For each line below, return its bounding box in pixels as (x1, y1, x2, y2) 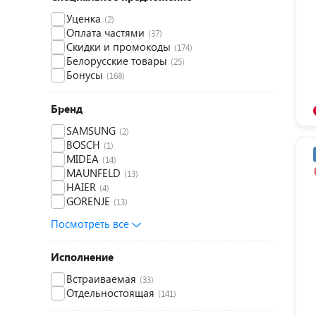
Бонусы (66, 68, 103, 82)
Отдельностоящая (66, 286, 154, 300)
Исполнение (51, 250, 114, 264)
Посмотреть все (51, 217, 132, 231)
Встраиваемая (66, 272, 136, 286)
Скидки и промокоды (66, 39, 171, 54)
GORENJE (66, 194, 110, 208)
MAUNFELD (66, 166, 121, 180)
